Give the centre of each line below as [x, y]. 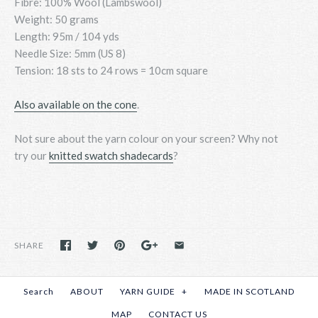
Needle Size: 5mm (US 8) [70, 53]
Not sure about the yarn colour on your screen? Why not [146, 138]
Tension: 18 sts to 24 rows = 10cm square [111, 70]
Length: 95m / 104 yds [67, 36]
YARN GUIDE [149, 291]
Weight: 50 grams [56, 19]
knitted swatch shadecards [111, 155]
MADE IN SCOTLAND [250, 291]
